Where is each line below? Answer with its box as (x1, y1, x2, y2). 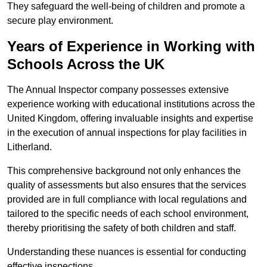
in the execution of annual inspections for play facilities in (7, 128, 247, 138)
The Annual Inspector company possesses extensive (7, 85, 229, 95)
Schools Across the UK (7, 56, 164, 73)
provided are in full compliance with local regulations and (7, 194, 247, 205)
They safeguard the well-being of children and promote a (7, 1, 245, 12)
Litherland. (7, 142, 54, 153)
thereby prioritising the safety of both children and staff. (7, 223, 238, 234)
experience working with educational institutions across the (7, 99, 255, 110)
